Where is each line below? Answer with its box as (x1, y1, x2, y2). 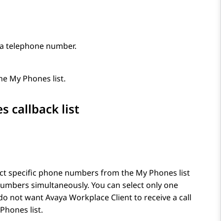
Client (109, 192, 132, 203)
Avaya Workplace (45, 192, 109, 203)
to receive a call (132, 192, 191, 203)
